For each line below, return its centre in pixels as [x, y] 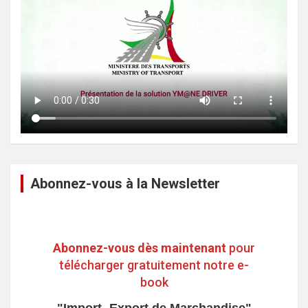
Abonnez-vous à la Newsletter [125, 184]
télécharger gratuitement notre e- [154, 265]
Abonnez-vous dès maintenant [140, 247]
